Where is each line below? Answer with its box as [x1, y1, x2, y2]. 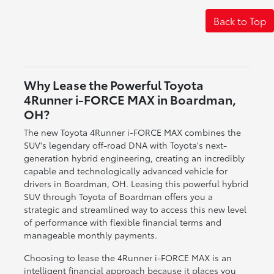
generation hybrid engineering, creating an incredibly [23, 151, 245, 164]
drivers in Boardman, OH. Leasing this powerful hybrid [23, 177, 248, 190]
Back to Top [213, 13, 266, 28]
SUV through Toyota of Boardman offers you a [23, 190, 213, 202]
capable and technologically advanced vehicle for [23, 164, 228, 177]
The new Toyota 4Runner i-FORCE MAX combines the [23, 125, 241, 138]
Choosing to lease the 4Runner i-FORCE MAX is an [23, 251, 232, 264]
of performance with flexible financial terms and [23, 215, 221, 228]
